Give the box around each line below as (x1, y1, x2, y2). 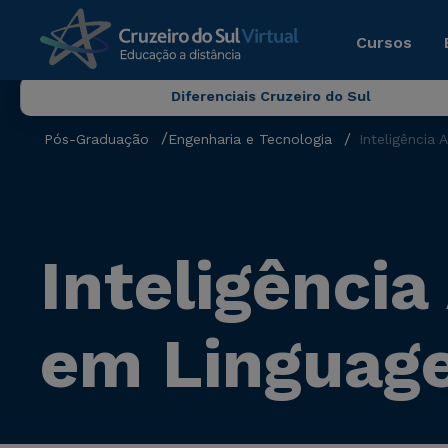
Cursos (355, 32, 412, 52)
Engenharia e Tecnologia (168, 131, 332, 147)
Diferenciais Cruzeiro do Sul (170, 88, 371, 104)
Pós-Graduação (44, 131, 149, 147)
